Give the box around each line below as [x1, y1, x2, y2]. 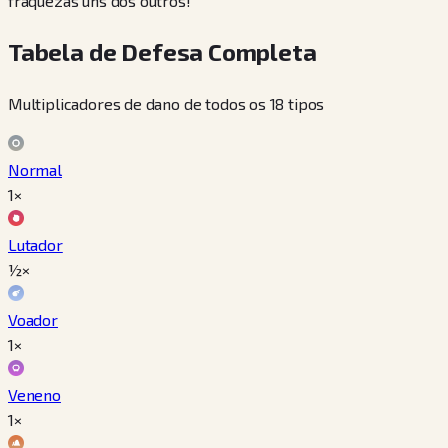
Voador [8, 310, 58, 330]
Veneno [8, 385, 61, 405]
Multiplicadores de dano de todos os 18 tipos [8, 94, 325, 114]
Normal [8, 160, 62, 180]
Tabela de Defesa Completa [8, 37, 317, 67]
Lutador [8, 235, 63, 255]
